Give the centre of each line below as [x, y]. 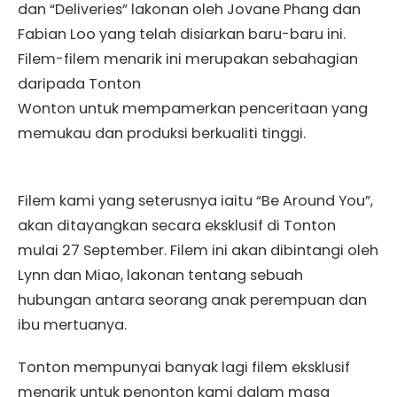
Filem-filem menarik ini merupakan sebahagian [188, 58]
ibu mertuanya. [72, 324]
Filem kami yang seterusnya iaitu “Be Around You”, [195, 200]
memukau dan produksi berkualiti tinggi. [162, 133]
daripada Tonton [79, 83]
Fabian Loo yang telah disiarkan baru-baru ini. [182, 34]
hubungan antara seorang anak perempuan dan [192, 300]
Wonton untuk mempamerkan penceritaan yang [193, 108]
